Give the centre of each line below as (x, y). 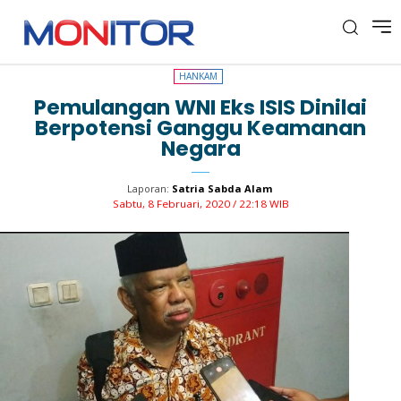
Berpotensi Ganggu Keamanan (200, 128)
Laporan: (148, 188)
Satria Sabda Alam (222, 188)
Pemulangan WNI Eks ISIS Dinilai (200, 107)
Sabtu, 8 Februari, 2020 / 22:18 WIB (200, 204)
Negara (200, 149)
